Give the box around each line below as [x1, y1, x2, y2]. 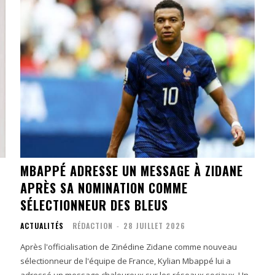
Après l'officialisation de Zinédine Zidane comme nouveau [20, 241, 238, 252]
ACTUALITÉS [20, 220, 64, 231]
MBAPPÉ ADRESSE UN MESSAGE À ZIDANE [20, 161, 244, 180]
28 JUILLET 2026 [123, 220, 186, 231]
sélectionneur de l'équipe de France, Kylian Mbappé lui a [20, 255, 231, 266]
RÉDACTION [72, 220, 114, 231]
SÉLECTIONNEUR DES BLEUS [20, 195, 169, 214]
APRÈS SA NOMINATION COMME [20, 178, 188, 197]
